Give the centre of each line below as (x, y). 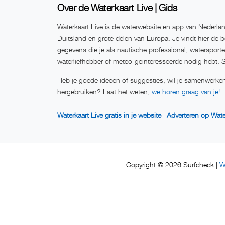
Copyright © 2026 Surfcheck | (173, 165)
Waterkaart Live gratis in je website (109, 115)
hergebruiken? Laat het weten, (104, 92)
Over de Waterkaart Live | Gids (117, 8)
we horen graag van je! (186, 92)
